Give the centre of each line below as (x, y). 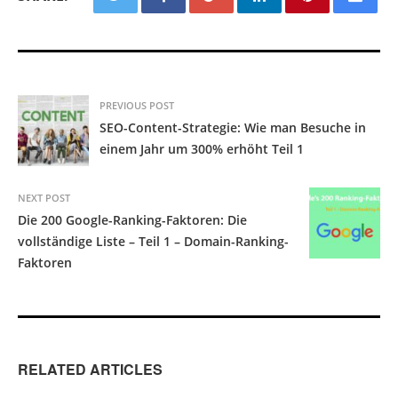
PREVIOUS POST (137, 106)
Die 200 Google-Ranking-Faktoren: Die (132, 220)
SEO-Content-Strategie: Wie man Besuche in (233, 128)
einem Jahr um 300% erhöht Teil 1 (202, 149)
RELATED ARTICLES (90, 370)
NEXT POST (44, 198)
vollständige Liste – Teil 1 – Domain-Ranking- (153, 242)
